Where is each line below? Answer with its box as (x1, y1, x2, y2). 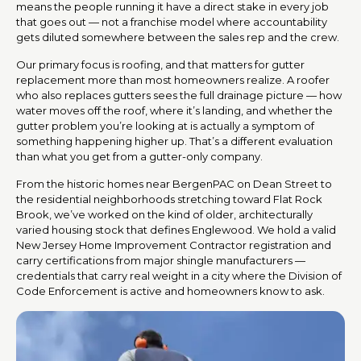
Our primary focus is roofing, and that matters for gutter (16, 57, 305, 71)
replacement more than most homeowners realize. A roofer (16, 73, 330, 86)
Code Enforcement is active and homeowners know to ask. (16, 284, 325, 297)
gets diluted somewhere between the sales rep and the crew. (16, 30, 339, 44)
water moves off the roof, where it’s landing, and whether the (16, 103, 333, 117)
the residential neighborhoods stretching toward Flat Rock (16, 192, 322, 205)
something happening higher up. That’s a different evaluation (16, 134, 333, 147)
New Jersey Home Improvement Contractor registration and (16, 238, 331, 251)
